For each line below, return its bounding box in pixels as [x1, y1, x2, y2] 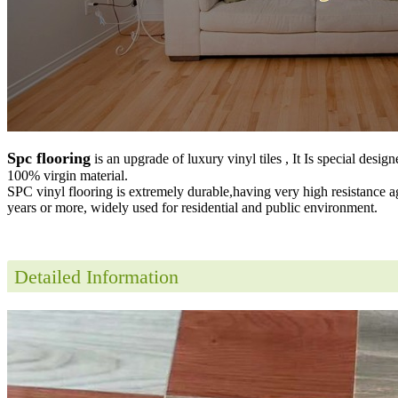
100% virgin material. [7, 167, 128, 183]
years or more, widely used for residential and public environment [7, 199, 374, 215]
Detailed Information [14, 265, 179, 288]
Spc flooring [7, 148, 91, 167]
